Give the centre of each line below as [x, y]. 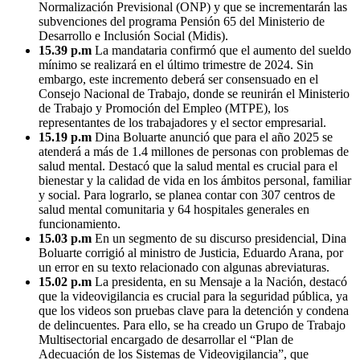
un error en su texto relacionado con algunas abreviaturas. [184, 267]
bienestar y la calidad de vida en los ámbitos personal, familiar [195, 180]
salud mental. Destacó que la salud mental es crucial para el [188, 166]
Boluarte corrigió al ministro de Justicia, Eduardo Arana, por [191, 252]
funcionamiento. [80, 223]
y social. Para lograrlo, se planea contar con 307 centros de [187, 194]
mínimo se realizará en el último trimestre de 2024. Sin [176, 64]
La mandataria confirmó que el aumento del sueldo [223, 50]
